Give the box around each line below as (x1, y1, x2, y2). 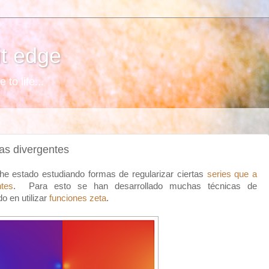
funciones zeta (49, 193, 106, 203)
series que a (207, 169, 258, 179)
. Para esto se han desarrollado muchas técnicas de (13, 181, 257, 191)
